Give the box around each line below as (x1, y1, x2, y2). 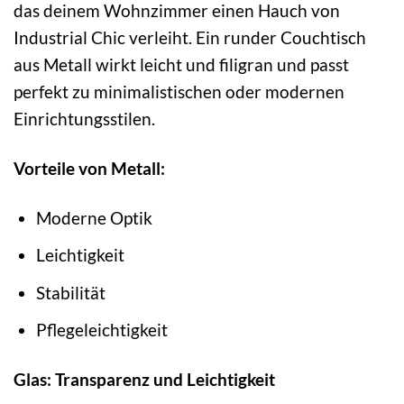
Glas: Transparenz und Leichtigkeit (14, 369, 275, 390)
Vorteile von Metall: (14, 157, 165, 179)
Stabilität (35, 281, 106, 303)
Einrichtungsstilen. (14, 107, 155, 129)
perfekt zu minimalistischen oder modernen (14, 80, 344, 102)
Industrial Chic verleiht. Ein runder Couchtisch (14, 26, 366, 48)
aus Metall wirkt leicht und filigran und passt (14, 53, 349, 75)
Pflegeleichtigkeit (35, 319, 168, 341)
